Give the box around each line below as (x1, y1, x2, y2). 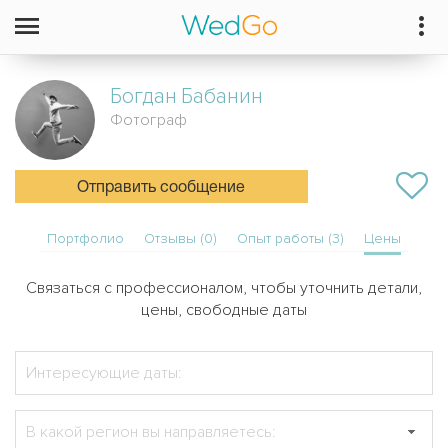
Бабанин (181, 84, 263, 109)
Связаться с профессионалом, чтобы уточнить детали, (26, 278, 422, 298)
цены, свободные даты (141, 300, 307, 320)
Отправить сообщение (77, 181, 246, 195)
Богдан (110, 84, 177, 109)
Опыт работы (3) (237, 230, 344, 247)
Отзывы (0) (144, 230, 217, 247)
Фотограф (110, 110, 187, 130)
